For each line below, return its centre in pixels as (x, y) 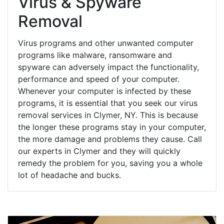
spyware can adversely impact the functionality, (108, 67)
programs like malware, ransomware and (95, 55)
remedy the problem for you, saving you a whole (110, 163)
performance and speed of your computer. (99, 79)
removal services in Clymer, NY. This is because (108, 115)
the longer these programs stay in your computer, (112, 127)
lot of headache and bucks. (69, 175)
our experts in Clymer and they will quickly (99, 151)
